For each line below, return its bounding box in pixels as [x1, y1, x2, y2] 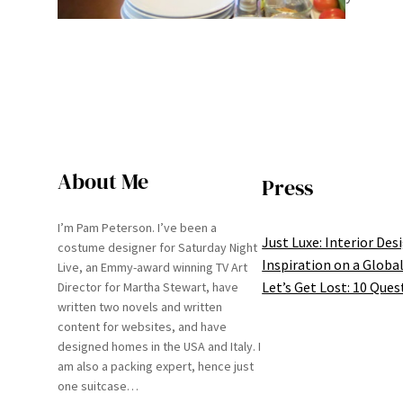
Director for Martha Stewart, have [58, 278, 238, 295]
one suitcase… [58, 377, 139, 394]
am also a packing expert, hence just [58, 357, 254, 374]
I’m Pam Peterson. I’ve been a [58, 219, 217, 236]
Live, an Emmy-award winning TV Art [58, 258, 247, 275]
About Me [58, 166, 148, 196]
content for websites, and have [58, 318, 227, 335]
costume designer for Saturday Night [58, 238, 257, 255]
